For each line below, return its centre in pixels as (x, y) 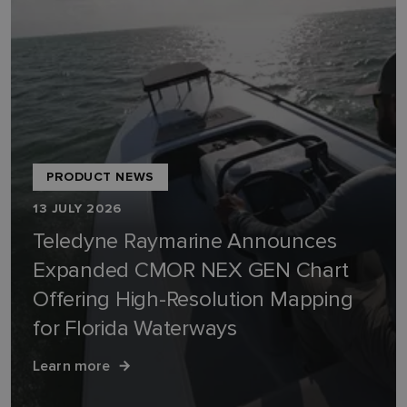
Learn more (72, 365)
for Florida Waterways (135, 328)
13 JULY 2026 (77, 208)
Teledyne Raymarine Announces (185, 241)
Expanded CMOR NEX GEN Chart (191, 270)
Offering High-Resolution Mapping (193, 299)
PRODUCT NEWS (100, 177)
